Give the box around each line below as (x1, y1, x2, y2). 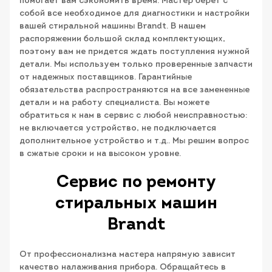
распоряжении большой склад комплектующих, (19, 34, 225, 44)
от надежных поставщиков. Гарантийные (19, 72, 192, 82)
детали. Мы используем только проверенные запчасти (19, 59, 253, 69)
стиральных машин (55, 195, 217, 212)
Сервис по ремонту (56, 174, 216, 191)
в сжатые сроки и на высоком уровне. (19, 149, 181, 158)
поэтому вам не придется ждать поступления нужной (19, 47, 250, 56)
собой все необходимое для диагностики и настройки (19, 8, 250, 18)
